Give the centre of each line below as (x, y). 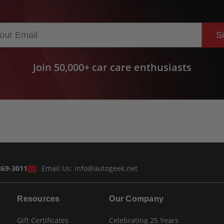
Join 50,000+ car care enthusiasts (112, 67)
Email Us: (58, 168)
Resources (38, 198)
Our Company (136, 198)
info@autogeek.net (106, 168)
